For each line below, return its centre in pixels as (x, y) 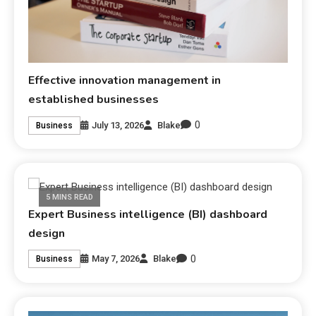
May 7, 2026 (116, 259)
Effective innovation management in (125, 81)
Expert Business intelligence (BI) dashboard (148, 214)
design (47, 233)
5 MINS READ (70, 197)
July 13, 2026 (118, 125)
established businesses (94, 100)
